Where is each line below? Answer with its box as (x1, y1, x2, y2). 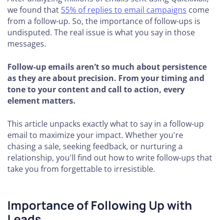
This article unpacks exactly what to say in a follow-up (7, 118, 204, 129)
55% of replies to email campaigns (61, 4, 187, 15)
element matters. (7, 95, 76, 106)
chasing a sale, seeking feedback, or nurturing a (7, 141, 183, 152)
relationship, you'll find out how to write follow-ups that (7, 152, 212, 163)
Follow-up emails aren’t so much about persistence (7, 61, 207, 72)
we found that (7, 4, 61, 15)
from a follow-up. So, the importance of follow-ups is (7, 16, 200, 27)
